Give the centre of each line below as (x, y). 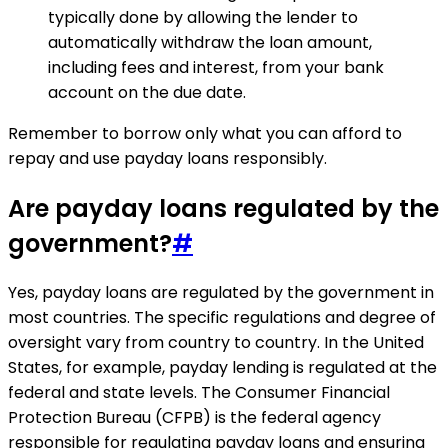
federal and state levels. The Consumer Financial (199, 393)
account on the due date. (147, 92)
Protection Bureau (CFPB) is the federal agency (194, 418)
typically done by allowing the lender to (203, 17)
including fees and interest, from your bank (216, 67)
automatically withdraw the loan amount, (210, 42)
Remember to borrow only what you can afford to (205, 133)
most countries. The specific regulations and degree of (222, 318)
